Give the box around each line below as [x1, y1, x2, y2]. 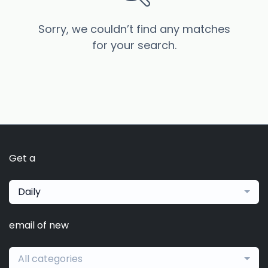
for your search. [92, 38, 176, 53]
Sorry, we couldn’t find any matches [38, 22, 230, 37]
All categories [18, 251, 83, 266]
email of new [9, 218, 69, 232]
